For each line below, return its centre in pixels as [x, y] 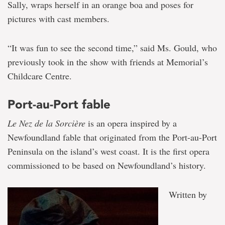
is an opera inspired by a [131, 123]
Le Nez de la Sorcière [46, 123]
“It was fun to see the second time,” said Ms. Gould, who [112, 48]
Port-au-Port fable [59, 104]
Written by [188, 195]
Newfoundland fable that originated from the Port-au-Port [112, 137]
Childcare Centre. [40, 76]
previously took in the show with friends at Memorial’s [108, 62]
